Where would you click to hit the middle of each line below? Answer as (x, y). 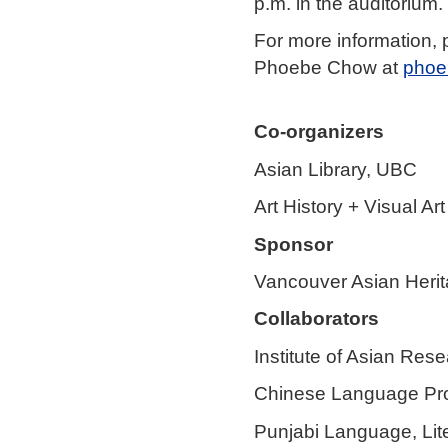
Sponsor (293, 243)
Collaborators (316, 318)
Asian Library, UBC (335, 168)
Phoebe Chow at (328, 67)
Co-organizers (319, 131)
